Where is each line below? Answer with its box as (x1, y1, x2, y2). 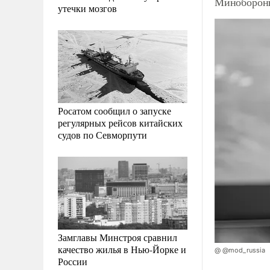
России (58, 254, 87, 268)
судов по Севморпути (58, 128, 147, 141)
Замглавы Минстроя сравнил (58, 230, 177, 243)
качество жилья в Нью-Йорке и (58, 242, 186, 256)
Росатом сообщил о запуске (58, 104, 171, 117)
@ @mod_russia (215, 246, 265, 255)
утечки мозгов (58, 1, 117, 14)
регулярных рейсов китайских (58, 116, 183, 129)
